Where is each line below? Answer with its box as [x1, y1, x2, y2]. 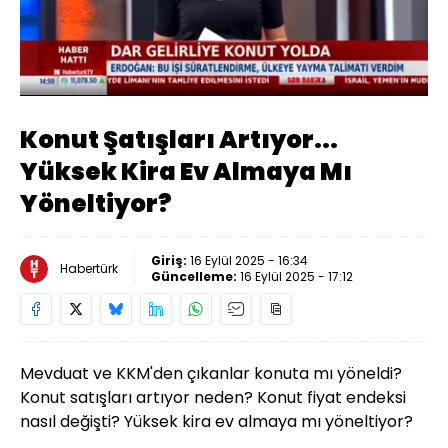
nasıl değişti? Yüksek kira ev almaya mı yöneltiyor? [20, 409, 413, 433]
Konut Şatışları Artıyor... [20, 122, 338, 156]
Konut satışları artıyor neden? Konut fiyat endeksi [20, 385, 406, 409]
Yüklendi [40, 35, 95, 52]
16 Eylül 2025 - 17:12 [240, 267, 353, 285]
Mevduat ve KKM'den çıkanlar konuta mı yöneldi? [20, 361, 402, 385]
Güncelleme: [151, 267, 240, 285]
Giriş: [151, 251, 190, 269]
